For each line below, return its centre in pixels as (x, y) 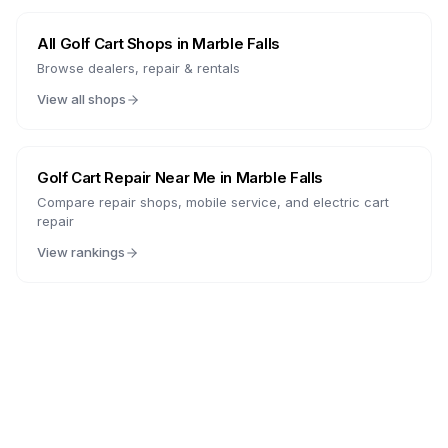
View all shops (81, 99)
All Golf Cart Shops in (115, 43)
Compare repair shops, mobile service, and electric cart (213, 202)
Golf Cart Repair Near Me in (136, 177)
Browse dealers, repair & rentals (138, 68)
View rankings (81, 252)
